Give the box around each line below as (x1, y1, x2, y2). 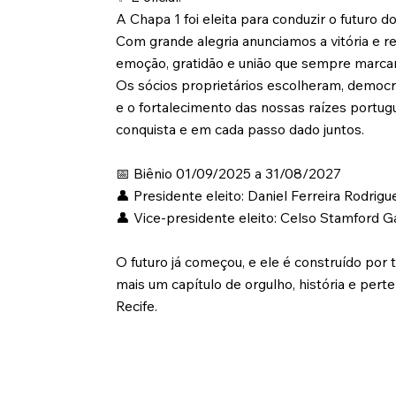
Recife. (116, 296, 158, 315)
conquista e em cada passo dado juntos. (116, 119, 365, 138)
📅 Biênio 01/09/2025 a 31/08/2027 (116, 164, 342, 182)
